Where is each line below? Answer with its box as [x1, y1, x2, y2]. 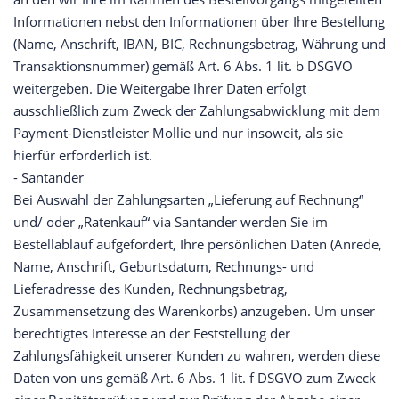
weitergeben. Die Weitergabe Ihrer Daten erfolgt [13, 79, 306, 98]
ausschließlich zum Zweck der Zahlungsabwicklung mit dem [13, 102, 380, 120]
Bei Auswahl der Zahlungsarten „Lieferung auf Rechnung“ [13, 191, 363, 209]
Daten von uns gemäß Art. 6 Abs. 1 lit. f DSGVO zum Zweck [13, 369, 376, 387]
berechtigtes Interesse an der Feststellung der [13, 324, 290, 343]
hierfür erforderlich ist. [13, 146, 152, 165]
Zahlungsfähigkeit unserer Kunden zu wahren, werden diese [13, 346, 380, 365]
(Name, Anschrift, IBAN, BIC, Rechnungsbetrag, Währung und [13, 35, 386, 53]
